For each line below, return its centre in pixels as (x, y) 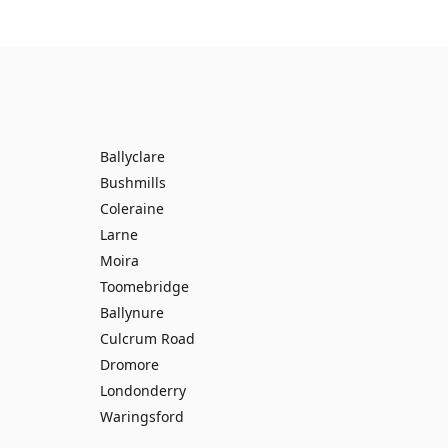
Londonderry (143, 390)
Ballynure (132, 312)
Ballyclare (132, 156)
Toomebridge (144, 286)
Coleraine (132, 208)
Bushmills (133, 182)
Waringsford (142, 416)
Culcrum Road (147, 338)
